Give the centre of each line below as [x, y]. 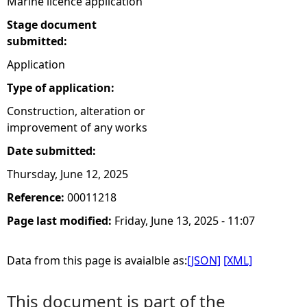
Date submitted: [53, 151]
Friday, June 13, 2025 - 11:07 [185, 221]
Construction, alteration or [76, 111]
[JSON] [204, 260]
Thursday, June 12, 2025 [67, 174]
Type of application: [62, 88]
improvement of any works [77, 127]
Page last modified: [61, 221]
